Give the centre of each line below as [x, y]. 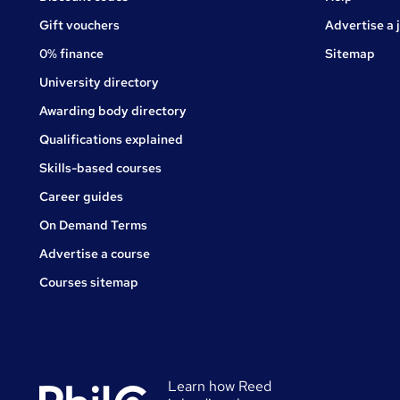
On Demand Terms [93, 225]
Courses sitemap [89, 283]
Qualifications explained [111, 140]
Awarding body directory [113, 111]
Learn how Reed [220, 387]
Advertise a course [95, 254]
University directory [99, 83]
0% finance [71, 54]
